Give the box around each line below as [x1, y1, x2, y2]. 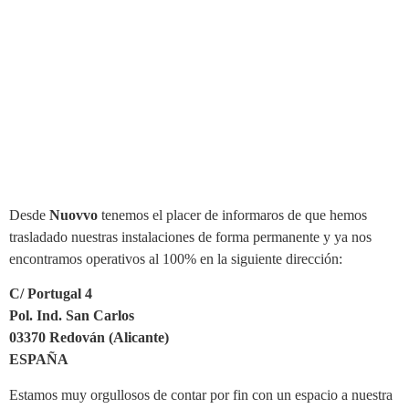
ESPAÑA [9, 351, 68, 368]
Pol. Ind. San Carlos [9, 308, 134, 324]
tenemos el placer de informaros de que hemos [98, 207, 367, 223]
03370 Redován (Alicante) [9, 330, 169, 346]
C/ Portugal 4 [9, 286, 92, 302]
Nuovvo [49, 207, 98, 223]
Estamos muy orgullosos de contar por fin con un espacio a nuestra [9, 386, 393, 403]
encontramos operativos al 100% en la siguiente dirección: [9, 251, 342, 267]
